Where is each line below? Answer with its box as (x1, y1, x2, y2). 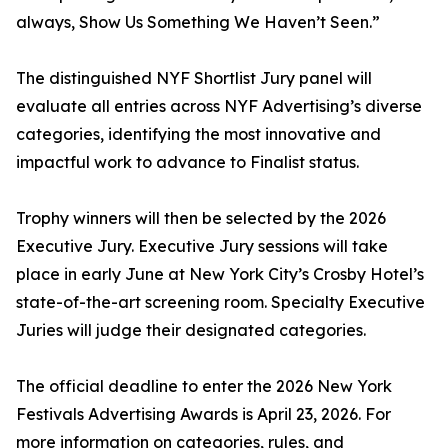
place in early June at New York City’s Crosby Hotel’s (16, 264, 424, 285)
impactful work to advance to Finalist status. (16, 152, 359, 173)
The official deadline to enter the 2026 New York (16, 376, 392, 397)
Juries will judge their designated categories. (16, 320, 366, 341)
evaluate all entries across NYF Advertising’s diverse (16, 96, 422, 117)
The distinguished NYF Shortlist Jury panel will (16, 68, 372, 89)
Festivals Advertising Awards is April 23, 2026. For (16, 404, 391, 425)
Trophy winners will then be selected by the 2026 (16, 208, 386, 229)
